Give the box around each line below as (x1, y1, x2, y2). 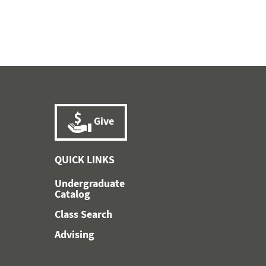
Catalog (54, 186, 90, 201)
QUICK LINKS (54, 152, 115, 166)
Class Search (54, 207, 112, 221)
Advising (54, 227, 94, 241)
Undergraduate (54, 176, 125, 190)
